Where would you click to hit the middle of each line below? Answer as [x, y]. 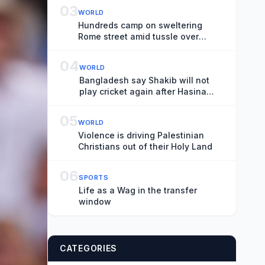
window [95, 201]
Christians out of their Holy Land [145, 146]
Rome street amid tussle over [138, 36]
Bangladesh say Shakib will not [144, 80]
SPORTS [94, 177]
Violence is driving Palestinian [141, 135]
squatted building [115, 48]
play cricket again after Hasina [143, 91]
